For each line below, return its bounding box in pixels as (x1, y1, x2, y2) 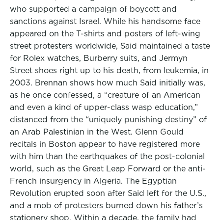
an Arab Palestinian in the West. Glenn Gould (10, 127, 184, 137)
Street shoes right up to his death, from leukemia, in (10, 66, 209, 75)
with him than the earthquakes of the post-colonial (10, 152, 205, 161)
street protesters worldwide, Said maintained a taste (10, 41, 210, 51)
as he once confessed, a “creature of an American (10, 90, 200, 100)
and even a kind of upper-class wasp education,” (10, 103, 198, 112)
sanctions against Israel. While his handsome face (10, 17, 200, 26)
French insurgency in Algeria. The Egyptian (10, 176, 177, 186)
